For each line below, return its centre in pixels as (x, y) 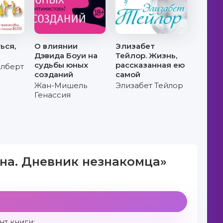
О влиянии (56, 46)
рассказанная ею (150, 65)
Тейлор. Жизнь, (147, 56)
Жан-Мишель (61, 85)
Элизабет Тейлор (150, 85)
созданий (54, 74)
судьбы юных (61, 65)
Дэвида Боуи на (66, 56)
